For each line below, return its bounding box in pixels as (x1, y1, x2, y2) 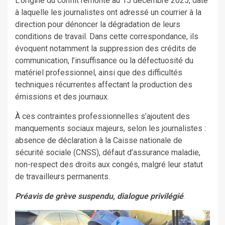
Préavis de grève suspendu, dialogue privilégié (15, 191, 183, 201)
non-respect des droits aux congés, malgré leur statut (15, 159, 203, 169)
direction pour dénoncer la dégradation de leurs (15, 19, 180, 29)
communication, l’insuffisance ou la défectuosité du (15, 55, 193, 65)
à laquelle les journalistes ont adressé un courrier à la (15, 7, 201, 17)
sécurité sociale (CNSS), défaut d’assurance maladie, (15, 147, 200, 157)
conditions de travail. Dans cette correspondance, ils (15, 31, 198, 41)
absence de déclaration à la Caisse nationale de (15, 135, 182, 145)
